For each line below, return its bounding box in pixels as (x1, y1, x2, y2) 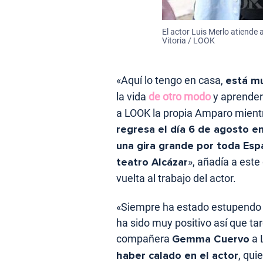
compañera (116, 232, 172, 245)
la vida (116, 90, 149, 103)
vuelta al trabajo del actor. (116, 171, 236, 184)
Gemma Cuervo (172, 232, 249, 245)
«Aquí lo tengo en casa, (116, 73, 225, 86)
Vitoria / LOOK (162, 35, 215, 45)
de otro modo (149, 90, 211, 103)
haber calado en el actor (116, 248, 238, 262)
